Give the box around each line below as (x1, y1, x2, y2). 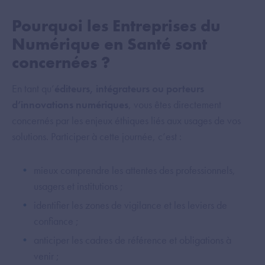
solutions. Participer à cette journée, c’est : (12, 130, 182, 144)
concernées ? (12, 52, 110, 73)
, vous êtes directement (128, 98, 221, 112)
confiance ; (34, 214, 79, 228)
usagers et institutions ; (34, 179, 123, 193)
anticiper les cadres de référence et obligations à (34, 233, 231, 247)
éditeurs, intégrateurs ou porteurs (54, 82, 204, 96)
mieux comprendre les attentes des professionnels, (34, 163, 235, 177)
